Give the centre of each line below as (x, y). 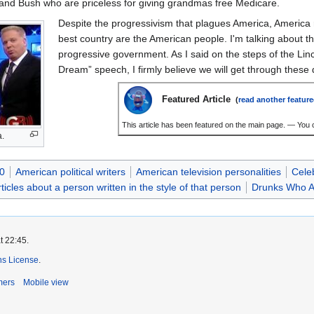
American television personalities (208, 171)
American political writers (70, 171)
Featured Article (198, 100)
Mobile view (46, 282)
